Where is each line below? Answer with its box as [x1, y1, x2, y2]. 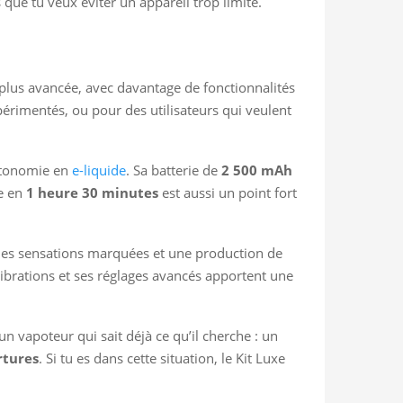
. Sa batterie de [126, 160, 221, 179]
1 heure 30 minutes [26, 183, 158, 201]
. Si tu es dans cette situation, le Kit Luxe [39, 348, 285, 367]
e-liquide [72, 160, 126, 179]
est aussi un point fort [158, 183, 297, 201]
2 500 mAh [221, 160, 292, 179]
